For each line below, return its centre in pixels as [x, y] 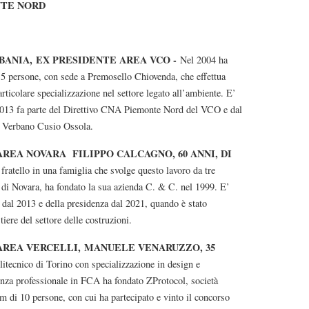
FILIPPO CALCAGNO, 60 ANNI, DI [152, 154]
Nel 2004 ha [204, 60]
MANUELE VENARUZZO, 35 [150, 248]
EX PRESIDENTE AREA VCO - [108, 60]
